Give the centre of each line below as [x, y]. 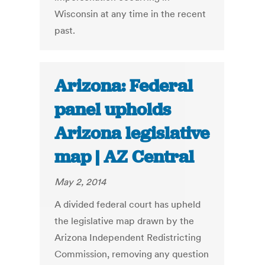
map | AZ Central [125, 157]
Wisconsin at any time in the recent [130, 14]
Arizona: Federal [124, 86]
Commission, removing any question [132, 254]
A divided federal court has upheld [128, 204]
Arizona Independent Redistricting [128, 237]
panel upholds [113, 110]
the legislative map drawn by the [125, 221]
